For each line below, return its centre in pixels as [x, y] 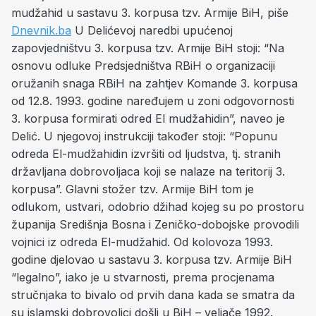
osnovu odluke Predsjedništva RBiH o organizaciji [143, 66]
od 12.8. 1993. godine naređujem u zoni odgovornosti [153, 101]
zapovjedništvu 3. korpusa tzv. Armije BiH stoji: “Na [148, 48]
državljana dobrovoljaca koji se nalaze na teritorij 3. [148, 171]
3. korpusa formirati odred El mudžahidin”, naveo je [148, 119]
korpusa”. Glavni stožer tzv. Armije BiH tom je [133, 189]
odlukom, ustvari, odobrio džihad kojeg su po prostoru [158, 207]
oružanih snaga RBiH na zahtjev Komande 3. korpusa [154, 83]
